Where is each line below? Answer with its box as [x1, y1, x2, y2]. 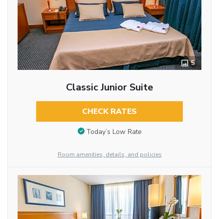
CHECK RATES [82, 106, 137, 117]
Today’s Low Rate [86, 127, 142, 136]
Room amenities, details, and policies [57, 150, 162, 158]
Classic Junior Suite [66, 81, 153, 94]
